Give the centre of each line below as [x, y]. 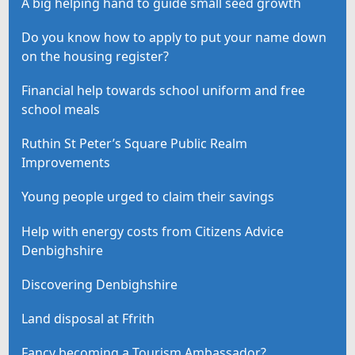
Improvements [66, 163]
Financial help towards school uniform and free [164, 91]
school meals [61, 110]
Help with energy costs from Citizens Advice [153, 231]
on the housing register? [95, 57]
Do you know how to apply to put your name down [174, 38]
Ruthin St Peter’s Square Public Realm [135, 144]
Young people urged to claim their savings [148, 197]
